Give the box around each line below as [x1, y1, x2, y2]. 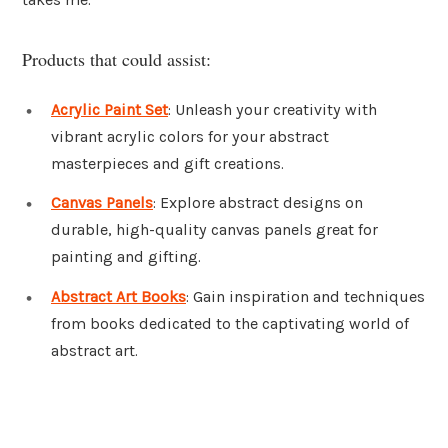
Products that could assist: [22, 46, 211, 71]
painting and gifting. [51, 247, 201, 267]
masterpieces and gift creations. [51, 153, 284, 173]
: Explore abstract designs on [153, 193, 363, 213]
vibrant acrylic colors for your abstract [51, 126, 329, 146]
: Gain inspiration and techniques [186, 287, 425, 307]
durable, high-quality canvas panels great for [51, 220, 378, 240]
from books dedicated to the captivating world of [51, 314, 409, 334]
